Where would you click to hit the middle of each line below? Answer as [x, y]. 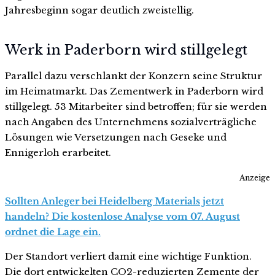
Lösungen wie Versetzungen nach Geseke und [116, 137]
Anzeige [255, 177]
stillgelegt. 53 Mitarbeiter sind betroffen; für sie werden [136, 107]
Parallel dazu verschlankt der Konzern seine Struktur [134, 76]
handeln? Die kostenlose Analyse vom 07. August [122, 216]
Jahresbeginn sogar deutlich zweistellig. [99, 10]
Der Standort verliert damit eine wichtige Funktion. [128, 256]
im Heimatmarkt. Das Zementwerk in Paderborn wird [134, 91]
